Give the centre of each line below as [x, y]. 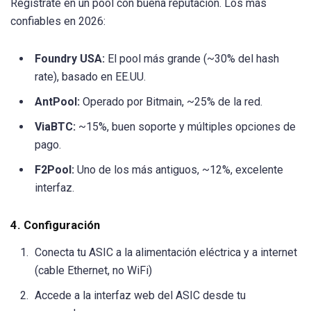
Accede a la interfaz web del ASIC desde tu [140, 295]
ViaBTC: [55, 127]
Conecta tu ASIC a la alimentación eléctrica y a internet [166, 252]
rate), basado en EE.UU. [90, 77]
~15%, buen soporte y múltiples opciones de [186, 127]
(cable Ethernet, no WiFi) [93, 270]
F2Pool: [54, 170]
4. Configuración [55, 225]
